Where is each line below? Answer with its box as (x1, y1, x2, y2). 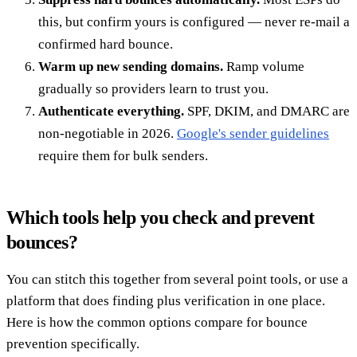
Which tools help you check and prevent (6, 207, 315, 229)
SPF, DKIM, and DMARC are (184, 104, 350, 120)
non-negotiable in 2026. (38, 126, 177, 142)
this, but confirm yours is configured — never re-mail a (38, 14, 350, 30)
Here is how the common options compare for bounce (6, 315, 308, 331)
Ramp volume (223, 59, 304, 75)
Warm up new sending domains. (38, 59, 223, 75)
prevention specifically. (6, 336, 139, 352)
